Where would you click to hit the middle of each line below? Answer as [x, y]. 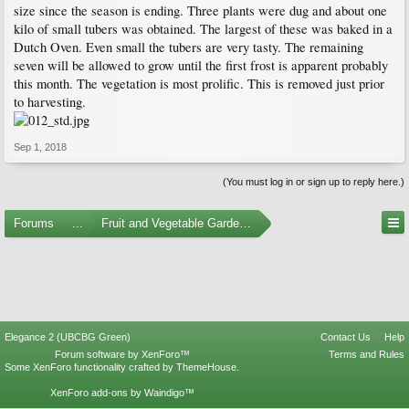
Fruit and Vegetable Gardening [181, 223]
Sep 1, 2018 [40, 147]
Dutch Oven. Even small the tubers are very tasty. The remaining [189, 47]
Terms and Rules [367, 354]
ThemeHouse [206, 367]
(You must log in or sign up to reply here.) [314, 182]
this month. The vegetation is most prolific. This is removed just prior [199, 84]
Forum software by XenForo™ [122, 354]
